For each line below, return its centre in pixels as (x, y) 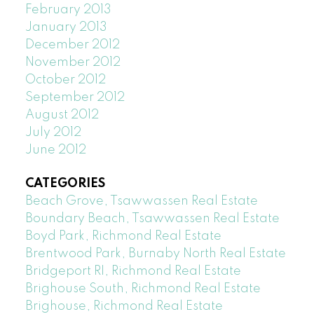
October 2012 (65, 80)
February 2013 (68, 10)
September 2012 (75, 98)
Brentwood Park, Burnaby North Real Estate (155, 253)
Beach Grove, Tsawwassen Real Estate (141, 201)
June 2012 (55, 150)
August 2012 (62, 115)
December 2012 (72, 45)
